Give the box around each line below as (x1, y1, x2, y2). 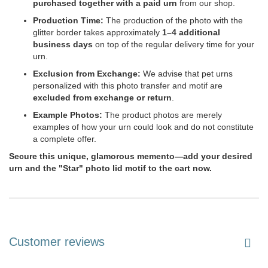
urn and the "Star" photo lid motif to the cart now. (9, 163, 212, 173)
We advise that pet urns (141, 69, 233, 79)
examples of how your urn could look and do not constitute (33, 122, 254, 132)
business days (33, 39, 93, 50)
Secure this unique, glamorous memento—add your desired (9, 151, 252, 162)
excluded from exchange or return (33, 93, 172, 103)
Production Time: (33, 16, 103, 26)
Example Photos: (33, 110, 102, 120)
